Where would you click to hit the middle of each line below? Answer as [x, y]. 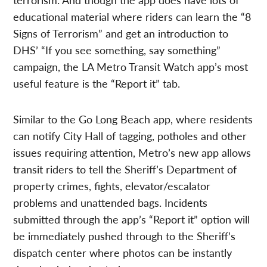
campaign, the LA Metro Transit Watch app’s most [131, 67]
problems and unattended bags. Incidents [111, 203]
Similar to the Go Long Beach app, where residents [133, 119]
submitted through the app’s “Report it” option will [132, 219]
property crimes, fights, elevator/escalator [112, 186]
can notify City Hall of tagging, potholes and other [130, 136]
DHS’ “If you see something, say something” [117, 50]
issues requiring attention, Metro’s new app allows [132, 153]
